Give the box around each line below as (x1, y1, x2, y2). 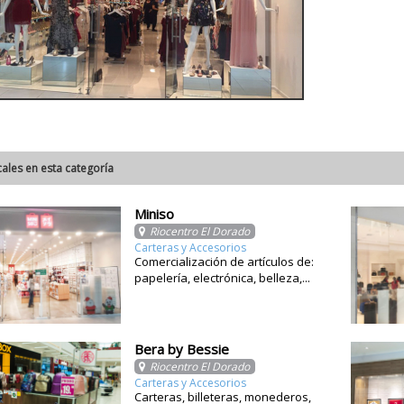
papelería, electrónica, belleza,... (134, 270, 310, 286)
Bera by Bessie (134, 340, 229, 358)
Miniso (134, 205, 174, 223)
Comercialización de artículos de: (134, 253, 314, 270)
